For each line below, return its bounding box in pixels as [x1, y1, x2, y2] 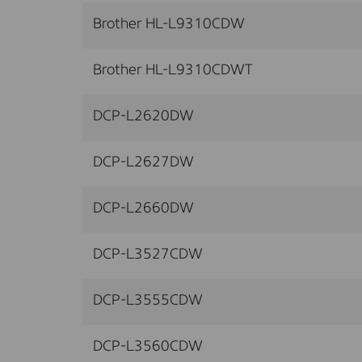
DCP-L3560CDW [93, 339, 203, 354]
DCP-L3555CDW [93, 293, 203, 308]
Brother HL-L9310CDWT [93, 62, 253, 78]
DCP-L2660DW [93, 200, 194, 216]
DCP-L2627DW [93, 154, 194, 170]
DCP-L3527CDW [93, 246, 203, 262]
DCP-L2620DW [93, 108, 194, 124]
